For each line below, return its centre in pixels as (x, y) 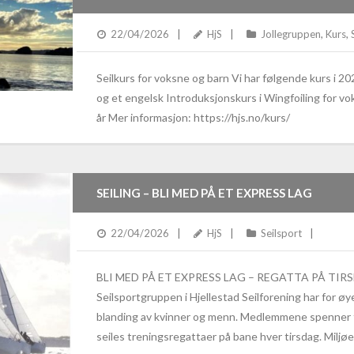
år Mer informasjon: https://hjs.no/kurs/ (193, 117)
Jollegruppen (290, 34)
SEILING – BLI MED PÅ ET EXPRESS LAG (204, 192)
